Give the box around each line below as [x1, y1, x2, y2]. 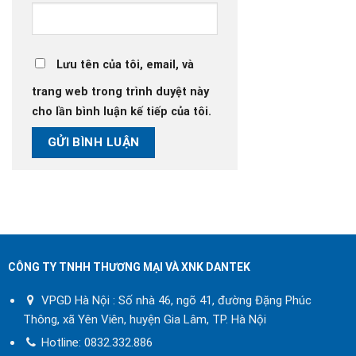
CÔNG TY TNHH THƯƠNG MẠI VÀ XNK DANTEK [7, 260, 250, 273]
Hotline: [38, 335, 85, 350]
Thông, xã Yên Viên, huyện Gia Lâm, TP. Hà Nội [23, 311, 267, 327]
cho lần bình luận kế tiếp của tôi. [32, 104, 211, 118]
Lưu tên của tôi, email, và [56, 57, 194, 72]
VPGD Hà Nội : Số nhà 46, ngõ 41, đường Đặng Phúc [38, 292, 312, 308]
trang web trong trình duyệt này [32, 84, 209, 99]
